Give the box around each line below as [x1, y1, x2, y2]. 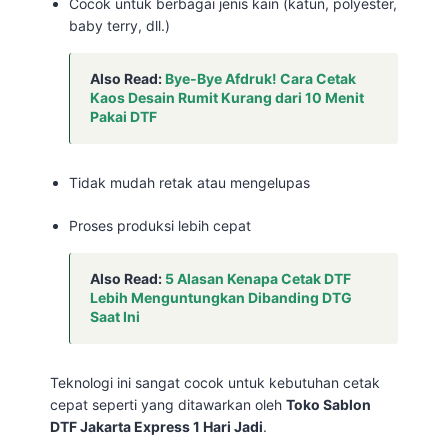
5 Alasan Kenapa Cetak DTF [165, 270, 352, 287]
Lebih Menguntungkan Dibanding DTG [90, 289, 353, 306]
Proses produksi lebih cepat [69, 217, 252, 234]
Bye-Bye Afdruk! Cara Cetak [165, 70, 357, 87]
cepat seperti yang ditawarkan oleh [50, 396, 286, 413]
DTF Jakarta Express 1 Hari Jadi [50, 418, 263, 435]
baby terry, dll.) [69, 17, 171, 34]
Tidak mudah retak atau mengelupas [69, 174, 311, 191]
